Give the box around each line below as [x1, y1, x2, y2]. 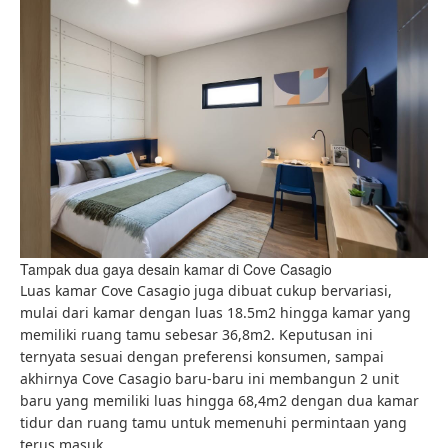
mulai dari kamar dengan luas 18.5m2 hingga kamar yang [20, 303, 411, 323]
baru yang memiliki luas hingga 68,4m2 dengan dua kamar [20, 391, 419, 411]
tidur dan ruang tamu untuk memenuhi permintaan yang [20, 413, 407, 433]
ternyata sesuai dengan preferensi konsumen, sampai [20, 347, 384, 367]
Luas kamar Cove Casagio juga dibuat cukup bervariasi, [20, 281, 392, 301]
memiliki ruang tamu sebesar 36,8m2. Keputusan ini [20, 325, 373, 345]
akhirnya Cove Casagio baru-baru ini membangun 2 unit [20, 369, 399, 389]
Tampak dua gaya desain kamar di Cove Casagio [20, 259, 332, 280]
